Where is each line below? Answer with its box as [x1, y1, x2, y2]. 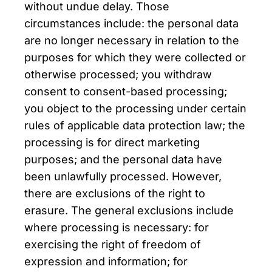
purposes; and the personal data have [24, 153, 222, 166]
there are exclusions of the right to [24, 187, 205, 200]
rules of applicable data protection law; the [24, 119, 245, 132]
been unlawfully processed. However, [24, 170, 222, 183]
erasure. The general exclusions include [24, 204, 234, 217]
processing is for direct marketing [24, 136, 200, 149]
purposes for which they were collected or [24, 51, 246, 64]
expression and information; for [24, 255, 188, 268]
